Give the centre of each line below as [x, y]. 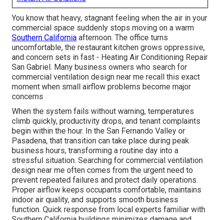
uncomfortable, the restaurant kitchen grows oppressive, [108, 48]
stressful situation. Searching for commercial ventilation [107, 161]
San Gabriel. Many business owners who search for [99, 67]
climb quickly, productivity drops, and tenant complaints [106, 121]
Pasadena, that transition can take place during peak [100, 141]
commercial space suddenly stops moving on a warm [103, 28]
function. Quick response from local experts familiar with [109, 210]
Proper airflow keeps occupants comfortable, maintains [107, 190]
